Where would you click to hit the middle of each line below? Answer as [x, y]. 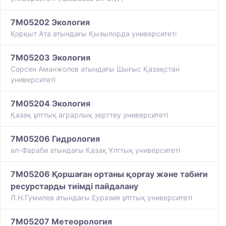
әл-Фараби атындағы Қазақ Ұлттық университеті [95, 150]
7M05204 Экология [50, 104]
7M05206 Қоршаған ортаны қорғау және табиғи [109, 174]
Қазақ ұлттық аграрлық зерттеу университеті [89, 115]
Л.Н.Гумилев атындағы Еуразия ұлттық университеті [101, 198]
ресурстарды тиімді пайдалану [74, 186]
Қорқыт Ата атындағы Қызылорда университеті [94, 34]
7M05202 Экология [50, 22]
